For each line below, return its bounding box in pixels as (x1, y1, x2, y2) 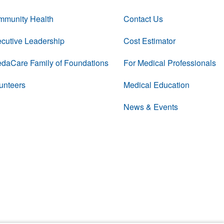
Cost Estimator (123, 35, 175, 46)
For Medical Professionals (123, 57, 216, 68)
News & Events (123, 101, 178, 112)
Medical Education (123, 79, 189, 90)
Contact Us (123, 13, 163, 24)
